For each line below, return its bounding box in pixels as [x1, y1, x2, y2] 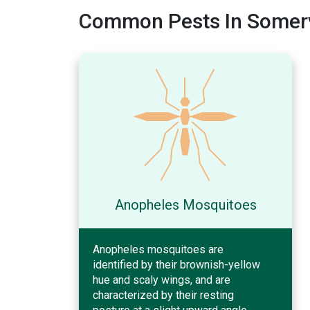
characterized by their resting [93, 288, 234, 302]
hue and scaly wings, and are [93, 273, 230, 286]
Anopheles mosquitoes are [93, 242, 224, 256]
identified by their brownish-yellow [93, 257, 260, 271]
